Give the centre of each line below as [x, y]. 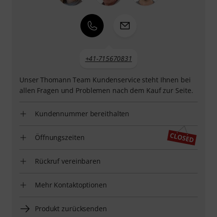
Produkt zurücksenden [71, 208]
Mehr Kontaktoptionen [71, 185]
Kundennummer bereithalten [82, 113]
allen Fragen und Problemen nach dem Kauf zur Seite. [106, 90]
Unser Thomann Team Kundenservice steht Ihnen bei [105, 79]
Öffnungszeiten [60, 137]
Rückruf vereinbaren [68, 161]
